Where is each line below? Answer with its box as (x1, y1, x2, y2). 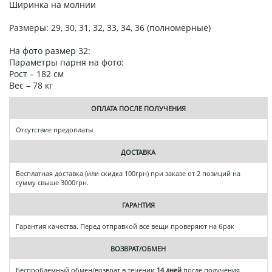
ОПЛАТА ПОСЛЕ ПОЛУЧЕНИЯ (90, 103, 186, 113)
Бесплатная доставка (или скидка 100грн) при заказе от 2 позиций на (16, 168, 240, 178)
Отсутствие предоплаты (16, 124, 93, 134)
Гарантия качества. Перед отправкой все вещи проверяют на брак (16, 221, 234, 231)
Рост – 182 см (9, 67, 64, 80)
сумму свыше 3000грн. (16, 177, 89, 187)
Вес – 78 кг (9, 79, 53, 91)
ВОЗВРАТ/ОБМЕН (110, 243, 166, 253)
